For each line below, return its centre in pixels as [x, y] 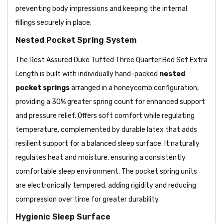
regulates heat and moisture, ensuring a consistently [101, 158]
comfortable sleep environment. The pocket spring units [106, 172]
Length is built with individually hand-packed [87, 74]
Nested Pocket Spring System [76, 40]
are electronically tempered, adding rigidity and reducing [106, 186]
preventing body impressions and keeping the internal [101, 9]
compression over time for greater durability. [88, 200]
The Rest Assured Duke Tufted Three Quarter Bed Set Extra [111, 60]
